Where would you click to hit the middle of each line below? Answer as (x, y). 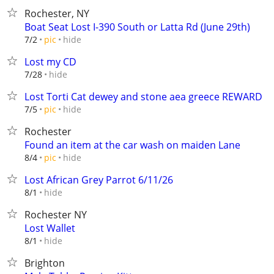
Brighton (45, 263)
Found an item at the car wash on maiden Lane (132, 145)
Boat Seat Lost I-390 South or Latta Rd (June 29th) (137, 27)
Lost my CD (50, 62)
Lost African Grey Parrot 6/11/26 (99, 180)
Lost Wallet (50, 228)
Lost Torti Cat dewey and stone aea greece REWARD (143, 97)
